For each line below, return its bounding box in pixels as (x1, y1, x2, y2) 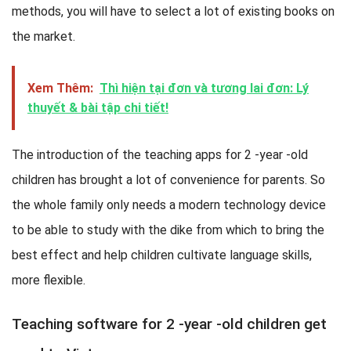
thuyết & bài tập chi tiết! (27, 100, 168, 116)
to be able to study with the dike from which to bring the (12, 223, 324, 238)
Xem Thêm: (27, 81, 93, 96)
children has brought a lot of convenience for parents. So (12, 172, 325, 188)
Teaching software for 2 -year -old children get (12, 314, 327, 333)
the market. (12, 29, 75, 45)
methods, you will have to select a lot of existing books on (12, 4, 335, 20)
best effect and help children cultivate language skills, (12, 248, 312, 263)
